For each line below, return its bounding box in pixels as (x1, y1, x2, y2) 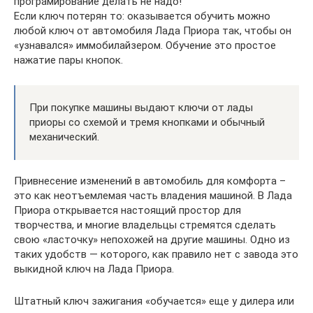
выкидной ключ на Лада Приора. (14, 262, 174, 275)
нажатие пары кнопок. (14, 53, 123, 66)
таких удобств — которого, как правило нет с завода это (14, 247, 298, 261)
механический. (29, 130, 99, 143)
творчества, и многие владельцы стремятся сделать (14, 218, 276, 231)
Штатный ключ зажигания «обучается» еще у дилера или (14, 294, 294, 307)
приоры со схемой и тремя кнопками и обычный (29, 115, 265, 129)
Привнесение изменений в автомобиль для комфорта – (14, 174, 286, 187)
